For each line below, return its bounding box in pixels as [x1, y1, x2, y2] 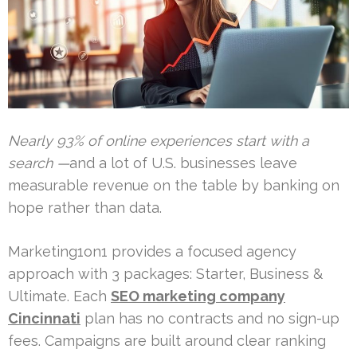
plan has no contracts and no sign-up [80, 309, 339, 327]
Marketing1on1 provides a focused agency [8, 242, 296, 260]
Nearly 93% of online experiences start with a [8, 131, 309, 149]
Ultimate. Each [8, 287, 111, 304]
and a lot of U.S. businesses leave [69, 154, 297, 171]
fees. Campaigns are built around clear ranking [8, 331, 326, 349]
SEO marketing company [111, 287, 285, 304]
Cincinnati [8, 309, 80, 327]
